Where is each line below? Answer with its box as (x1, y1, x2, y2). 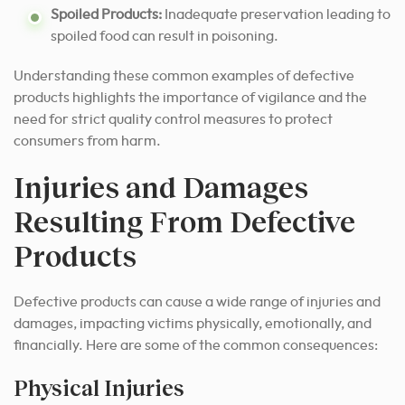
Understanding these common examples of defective (14, 69, 354, 84)
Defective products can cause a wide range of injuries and (14, 295, 381, 310)
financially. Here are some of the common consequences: (14, 338, 378, 353)
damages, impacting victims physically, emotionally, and (14, 316, 372, 332)
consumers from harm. (14, 134, 161, 149)
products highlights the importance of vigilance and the (14, 90, 367, 106)
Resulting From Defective (14, 203, 355, 240)
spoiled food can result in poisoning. (51, 29, 278, 44)
